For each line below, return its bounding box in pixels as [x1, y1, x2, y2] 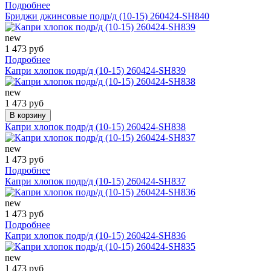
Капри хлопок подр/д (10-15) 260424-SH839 [5, 65, 186, 76]
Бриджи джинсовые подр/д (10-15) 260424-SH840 [5, 10, 209, 21]
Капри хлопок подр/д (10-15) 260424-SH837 [5, 175, 186, 186]
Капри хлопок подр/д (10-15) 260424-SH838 [5, 121, 186, 132]
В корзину [10, 110, 46, 120]
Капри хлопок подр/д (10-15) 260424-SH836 [5, 230, 186, 241]
